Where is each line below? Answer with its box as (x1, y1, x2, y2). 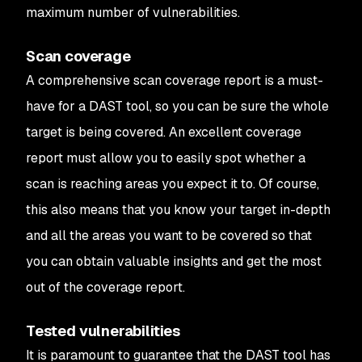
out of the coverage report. (26, 279, 185, 296)
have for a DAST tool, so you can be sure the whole (26, 98, 329, 115)
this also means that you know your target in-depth (26, 201, 330, 218)
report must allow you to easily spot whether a (26, 149, 305, 166)
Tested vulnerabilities (26, 322, 181, 340)
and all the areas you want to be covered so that (26, 227, 312, 244)
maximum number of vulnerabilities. (26, 4, 240, 21)
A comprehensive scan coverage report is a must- (26, 72, 323, 89)
